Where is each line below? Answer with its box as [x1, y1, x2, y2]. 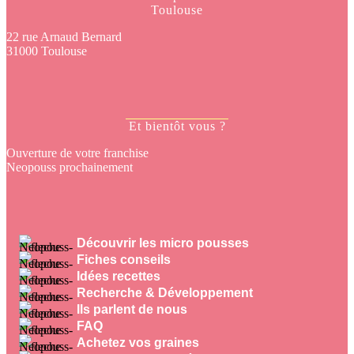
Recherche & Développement [77, 285, 253, 299]
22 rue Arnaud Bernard [6, 30, 122, 44]
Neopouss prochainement [6, 160, 133, 175]
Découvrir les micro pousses [77, 235, 249, 250]
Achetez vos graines [77, 335, 199, 349]
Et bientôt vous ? [128, 119, 226, 134]
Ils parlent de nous [77, 302, 187, 316]
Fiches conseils [77, 252, 171, 266]
